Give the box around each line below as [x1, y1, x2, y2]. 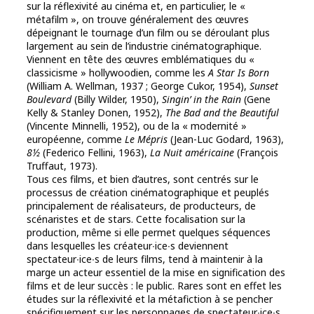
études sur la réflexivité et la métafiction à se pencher [27, 292, 273, 306]
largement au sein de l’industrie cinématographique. [27, 39, 261, 53]
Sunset [250, 79, 278, 93]
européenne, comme [27, 132, 125, 146]
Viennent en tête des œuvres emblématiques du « [27, 53, 254, 67]
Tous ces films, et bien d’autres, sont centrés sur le [27, 172, 259, 186]
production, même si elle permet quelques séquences [27, 226, 271, 240]
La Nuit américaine [150, 146, 237, 160]
